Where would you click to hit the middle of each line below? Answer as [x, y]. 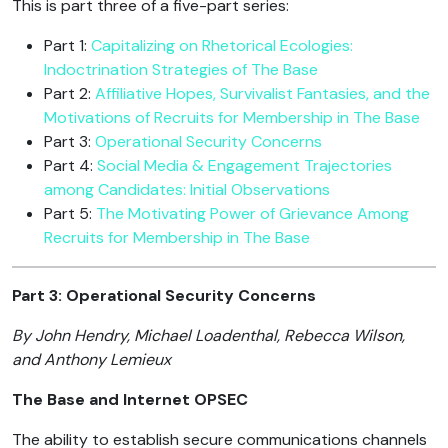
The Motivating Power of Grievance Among [252, 214]
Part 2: [69, 94]
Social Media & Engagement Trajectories [244, 166]
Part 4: [70, 166]
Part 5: [70, 214]
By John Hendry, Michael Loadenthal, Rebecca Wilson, [208, 336]
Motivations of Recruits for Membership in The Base [232, 118]
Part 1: [67, 46]
